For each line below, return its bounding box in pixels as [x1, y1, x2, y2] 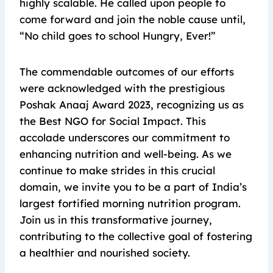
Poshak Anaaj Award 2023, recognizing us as [19, 97, 244, 111]
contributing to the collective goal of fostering [19, 229, 252, 243]
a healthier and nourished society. [19, 246, 190, 259]
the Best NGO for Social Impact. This [19, 114, 206, 127]
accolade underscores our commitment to [19, 130, 230, 144]
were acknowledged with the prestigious [19, 81, 225, 94]
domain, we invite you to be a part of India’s [19, 180, 247, 193]
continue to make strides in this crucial [19, 163, 215, 177]
